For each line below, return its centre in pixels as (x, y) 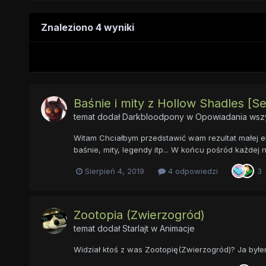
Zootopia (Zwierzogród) (139, 215)
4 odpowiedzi (191, 171)
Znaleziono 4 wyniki (87, 28)
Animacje (177, 229)
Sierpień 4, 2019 (114, 171)
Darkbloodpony (153, 117)
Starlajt (135, 229)
